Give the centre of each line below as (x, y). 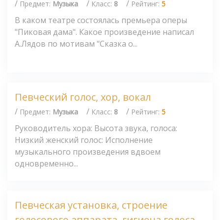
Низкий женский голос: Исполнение (84, 140)
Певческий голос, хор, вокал (83, 97)
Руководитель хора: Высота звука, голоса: (96, 128)
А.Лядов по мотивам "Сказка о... (76, 43)
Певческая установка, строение (91, 205)
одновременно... (46, 163)
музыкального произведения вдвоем (88, 151)
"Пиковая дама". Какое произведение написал (104, 32)
